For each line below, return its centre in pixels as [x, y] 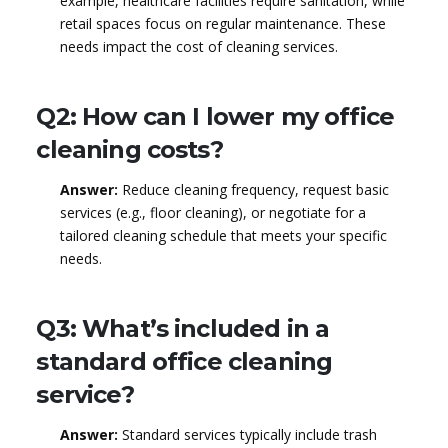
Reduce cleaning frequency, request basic [253, 189]
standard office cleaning [184, 361]
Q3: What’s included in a [183, 328]
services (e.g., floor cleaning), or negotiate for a [212, 212]
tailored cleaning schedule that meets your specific [223, 235]
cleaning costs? [129, 149]
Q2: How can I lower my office [215, 116]
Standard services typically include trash [247, 434]
